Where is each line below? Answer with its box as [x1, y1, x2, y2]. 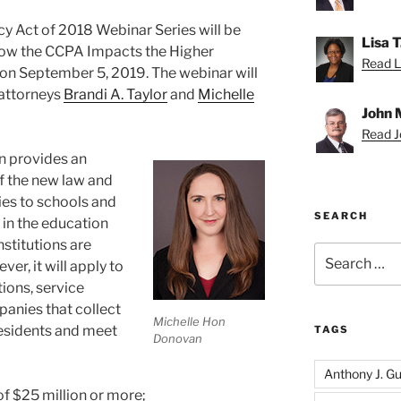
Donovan [153, 331, 203, 346]
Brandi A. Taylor [64, 85, 167, 103]
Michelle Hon [153, 314, 226, 329]
